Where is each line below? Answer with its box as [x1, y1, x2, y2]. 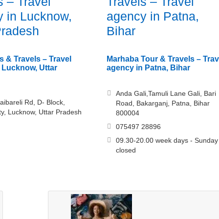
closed [115, 146, 136, 154]
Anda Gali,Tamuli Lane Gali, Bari [115, 89, 216, 98]
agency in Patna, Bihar [106, 64, 190, 72]
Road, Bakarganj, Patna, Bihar [115, 99, 210, 108]
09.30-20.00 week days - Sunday [115, 136, 218, 145]
